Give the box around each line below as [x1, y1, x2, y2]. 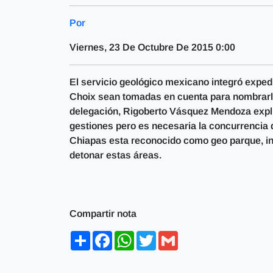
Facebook [112, 230, 157, 241]
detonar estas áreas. [69, 149, 161, 160]
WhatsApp [134, 230, 180, 241]
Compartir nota [69, 208, 136, 219]
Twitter [156, 230, 186, 241]
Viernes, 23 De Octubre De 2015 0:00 [69, 41, 235, 52]
